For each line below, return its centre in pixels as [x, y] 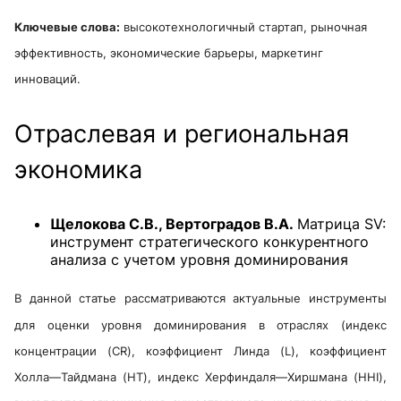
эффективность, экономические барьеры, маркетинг [169, 53]
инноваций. [47, 79]
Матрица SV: [341, 224]
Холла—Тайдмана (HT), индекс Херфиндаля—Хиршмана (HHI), [200, 377]
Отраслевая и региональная [182, 134]
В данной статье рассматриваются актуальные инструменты [200, 299]
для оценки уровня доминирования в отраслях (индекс [200, 324]
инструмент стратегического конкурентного [209, 242]
